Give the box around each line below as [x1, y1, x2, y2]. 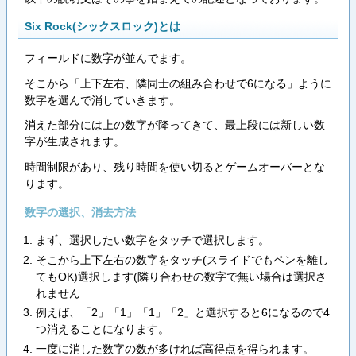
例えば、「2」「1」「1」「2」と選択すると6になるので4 [35, 306, 330, 319]
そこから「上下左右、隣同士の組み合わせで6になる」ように [24, 76, 331, 90]
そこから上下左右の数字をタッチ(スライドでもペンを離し [35, 253, 329, 266]
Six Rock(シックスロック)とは [24, 19, 180, 33]
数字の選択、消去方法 [24, 205, 136, 219]
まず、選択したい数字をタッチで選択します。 [35, 234, 269, 247]
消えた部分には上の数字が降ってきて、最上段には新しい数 [24, 118, 325, 132]
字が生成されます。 [24, 135, 125, 149]
